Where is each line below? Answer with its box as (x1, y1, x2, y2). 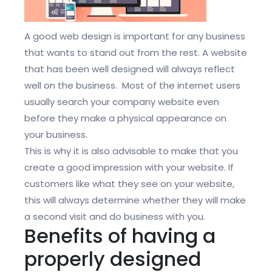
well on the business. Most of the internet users (24, 78, 240, 92)
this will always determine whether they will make (24, 193, 246, 206)
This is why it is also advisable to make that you (24, 144, 238, 157)
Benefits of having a (24, 222, 216, 250)
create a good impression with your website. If (24, 160, 234, 174)
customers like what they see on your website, (24, 177, 234, 190)
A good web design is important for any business (24, 29, 245, 42)
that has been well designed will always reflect (24, 62, 235, 75)
